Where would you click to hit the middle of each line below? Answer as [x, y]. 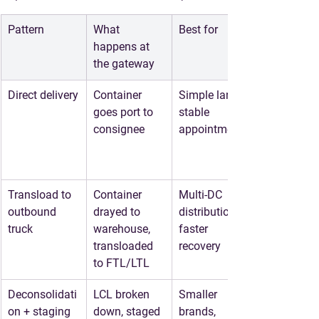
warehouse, [123, 229]
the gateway [124, 64]
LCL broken [123, 294]
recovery [200, 246]
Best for [198, 30]
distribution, [210, 212]
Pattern [26, 30]
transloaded [125, 246]
